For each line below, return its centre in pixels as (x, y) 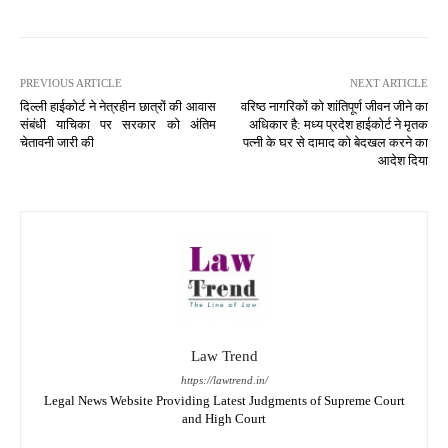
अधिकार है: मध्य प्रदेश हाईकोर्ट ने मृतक (338, 124)
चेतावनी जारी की (57, 142)
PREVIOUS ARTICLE (71, 82)
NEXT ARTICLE (388, 82)
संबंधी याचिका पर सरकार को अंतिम (118, 124)
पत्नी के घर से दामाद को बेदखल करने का (335, 142)
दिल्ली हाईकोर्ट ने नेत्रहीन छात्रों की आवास (118, 106)
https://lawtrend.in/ (224, 379)
